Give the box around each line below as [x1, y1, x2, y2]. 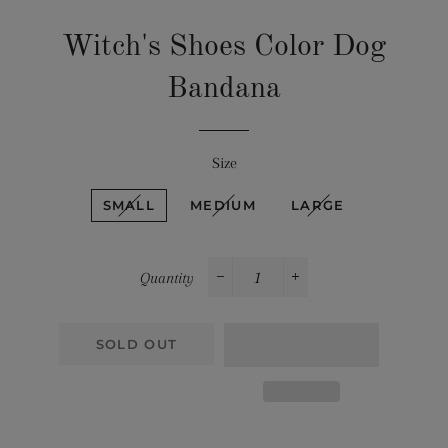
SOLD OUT [95, 335, 178, 352]
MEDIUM [190, 196, 256, 213]
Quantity [140, 268, 194, 287]
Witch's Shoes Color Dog [62, 31, 386, 62]
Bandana [167, 73, 281, 104]
